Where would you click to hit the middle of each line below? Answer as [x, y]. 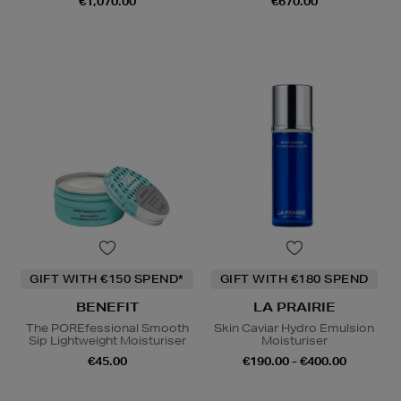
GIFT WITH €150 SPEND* [107, 279]
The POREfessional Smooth [107, 328]
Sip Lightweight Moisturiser [107, 341]
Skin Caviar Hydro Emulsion [294, 328]
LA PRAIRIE [294, 307]
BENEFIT [107, 307]
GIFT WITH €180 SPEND [294, 279]
